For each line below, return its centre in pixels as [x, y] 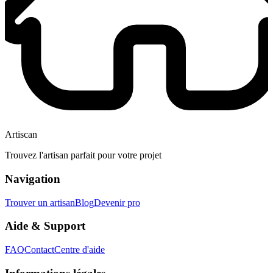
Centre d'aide [80, 250]
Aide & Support [45, 226]
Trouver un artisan [40, 202]
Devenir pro [117, 202]
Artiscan [21, 135]
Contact [39, 250]
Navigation [33, 179]
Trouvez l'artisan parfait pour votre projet [83, 155]
